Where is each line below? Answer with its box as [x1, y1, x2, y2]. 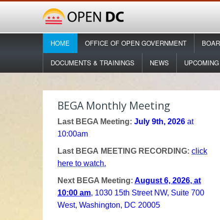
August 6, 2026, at [135, 176, 201, 185]
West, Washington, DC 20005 [57, 201, 160, 209]
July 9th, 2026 [134, 117, 185, 126]
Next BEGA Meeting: [57, 176, 135, 185]
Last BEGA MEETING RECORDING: [57, 147, 192, 155]
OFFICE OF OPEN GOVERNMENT [85, 38, 187, 48]
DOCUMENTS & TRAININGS [51, 58, 135, 67]
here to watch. [57, 159, 106, 167]
